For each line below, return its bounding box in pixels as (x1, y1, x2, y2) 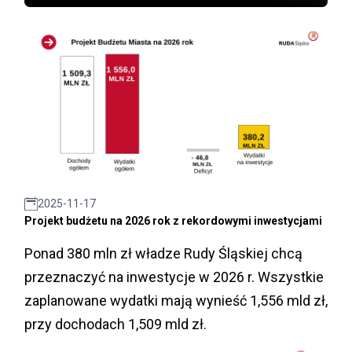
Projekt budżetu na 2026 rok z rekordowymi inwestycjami (24, 214, 322, 228)
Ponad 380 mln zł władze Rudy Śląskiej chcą (24, 245, 302, 262)
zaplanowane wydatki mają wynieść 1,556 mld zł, (24, 292, 328, 310)
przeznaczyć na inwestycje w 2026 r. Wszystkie (24, 269, 324, 286)
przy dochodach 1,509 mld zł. (24, 316, 207, 333)
